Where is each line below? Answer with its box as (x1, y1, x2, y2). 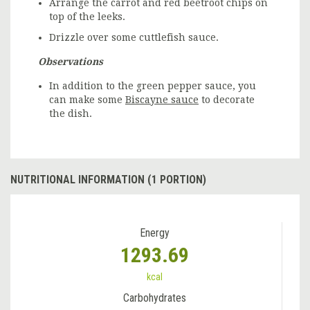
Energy (140, 226, 170, 239)
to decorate (199, 93, 255, 105)
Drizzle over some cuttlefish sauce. (49, 31, 219, 43)
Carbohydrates (123, 291, 186, 304)
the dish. (49, 107, 92, 119)
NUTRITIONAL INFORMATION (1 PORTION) (10, 172, 206, 186)
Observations (38, 55, 103, 67)
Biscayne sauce (125, 93, 199, 105)
